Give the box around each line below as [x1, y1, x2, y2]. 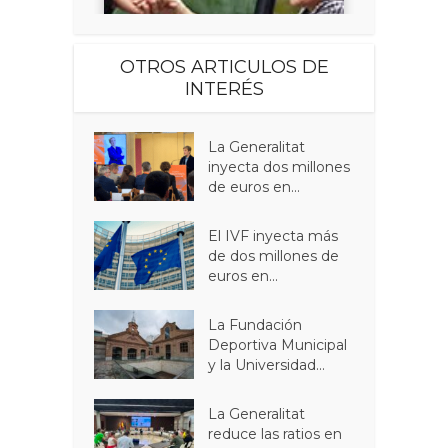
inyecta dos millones [208, 157, 351, 176]
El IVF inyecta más [208, 226, 339, 245]
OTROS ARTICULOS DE [119, 55, 329, 78]
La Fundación [208, 315, 303, 334]
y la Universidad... [208, 355, 326, 374]
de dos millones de [208, 246, 340, 265]
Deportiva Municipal [208, 335, 348, 354]
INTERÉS [184, 77, 264, 100]
